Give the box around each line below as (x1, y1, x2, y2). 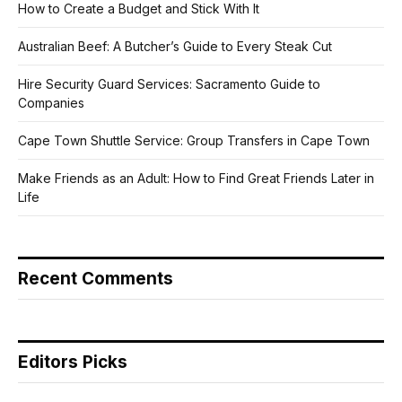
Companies (18, 94, 84, 110)
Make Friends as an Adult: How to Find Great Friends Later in (18, 170, 374, 186)
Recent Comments (18, 267, 173, 289)
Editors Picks (18, 351, 127, 372)
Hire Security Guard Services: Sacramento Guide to (18, 75, 320, 92)
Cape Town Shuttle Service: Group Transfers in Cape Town (18, 132, 370, 148)
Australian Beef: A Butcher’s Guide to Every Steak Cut (18, 38, 332, 54)
